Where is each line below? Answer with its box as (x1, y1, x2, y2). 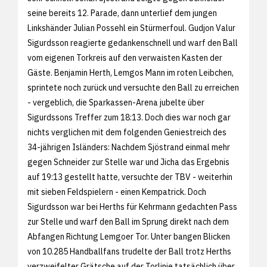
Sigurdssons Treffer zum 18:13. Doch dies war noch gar (27, 111, 231, 123)
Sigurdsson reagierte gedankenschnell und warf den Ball (27, 37, 238, 48)
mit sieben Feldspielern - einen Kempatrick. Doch (27, 186, 206, 197)
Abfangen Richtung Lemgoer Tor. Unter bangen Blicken (27, 231, 230, 242)
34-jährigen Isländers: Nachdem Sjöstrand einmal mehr (27, 141, 230, 153)
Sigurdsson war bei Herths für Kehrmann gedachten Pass (27, 201, 237, 212)
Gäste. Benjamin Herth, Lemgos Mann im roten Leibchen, (27, 67, 234, 78)
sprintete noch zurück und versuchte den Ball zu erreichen (27, 82, 239, 93)
